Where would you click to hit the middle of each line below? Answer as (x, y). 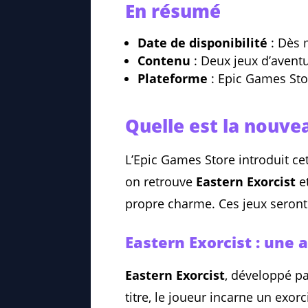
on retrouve (161, 182)
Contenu (164, 61)
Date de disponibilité (202, 43)
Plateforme (173, 79)
